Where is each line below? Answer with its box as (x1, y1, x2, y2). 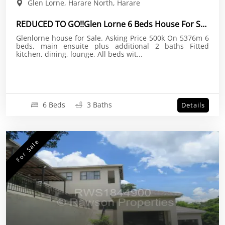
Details (181, 100, 205, 109)
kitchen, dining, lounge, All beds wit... (97, 49, 143, 59)
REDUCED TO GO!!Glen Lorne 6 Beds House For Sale (200, 19, 206, 30)
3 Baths (85, 100, 112, 109)
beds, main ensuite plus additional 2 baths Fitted (16, 41, 190, 51)
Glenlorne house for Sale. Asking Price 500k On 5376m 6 (16, 33, 105, 43)
